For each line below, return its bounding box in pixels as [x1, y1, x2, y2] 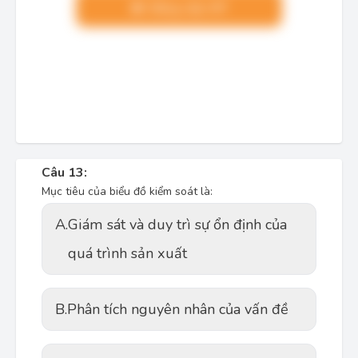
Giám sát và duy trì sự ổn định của [68, 215, 287, 234]
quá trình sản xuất [68, 244, 187, 263]
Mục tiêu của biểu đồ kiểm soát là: [42, 184, 213, 199]
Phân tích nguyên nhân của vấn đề [67, 300, 288, 319]
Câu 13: [42, 164, 87, 181]
